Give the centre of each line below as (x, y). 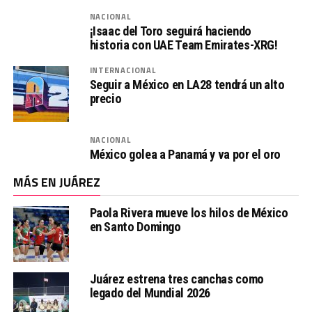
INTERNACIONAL (123, 70)
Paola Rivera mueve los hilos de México (189, 213)
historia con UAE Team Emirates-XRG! (184, 45)
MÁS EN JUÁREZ (56, 182)
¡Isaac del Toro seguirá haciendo (170, 31)
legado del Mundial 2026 (150, 293)
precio (106, 99)
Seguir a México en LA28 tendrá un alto (187, 85)
